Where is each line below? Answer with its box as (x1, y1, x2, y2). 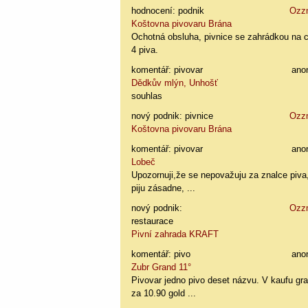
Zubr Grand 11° (131, 261, 192, 272)
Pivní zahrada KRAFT (131, 228, 219, 239)
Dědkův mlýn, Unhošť (131, 77, 219, 88)
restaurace (131, 215, 174, 226)
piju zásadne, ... (131, 182, 196, 193)
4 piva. (131, 44, 159, 55)
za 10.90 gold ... (131, 287, 197, 298)
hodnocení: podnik (131, 5, 205, 16)
